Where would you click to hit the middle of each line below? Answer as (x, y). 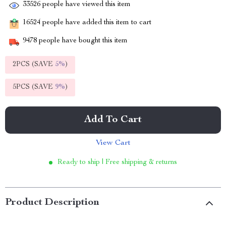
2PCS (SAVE (34, 65)
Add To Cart (113, 120)
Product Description (52, 203)
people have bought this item (82, 41)
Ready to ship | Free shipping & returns (117, 162)
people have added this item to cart (96, 23)
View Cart (113, 143)
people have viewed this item (86, 5)
